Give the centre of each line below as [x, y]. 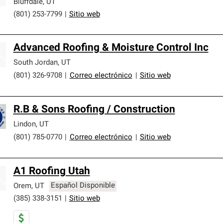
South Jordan [35, 63]
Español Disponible [83, 186]
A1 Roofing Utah [52, 171]
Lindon [24, 124]
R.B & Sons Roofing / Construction [94, 110]
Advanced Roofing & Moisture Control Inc [111, 48]
